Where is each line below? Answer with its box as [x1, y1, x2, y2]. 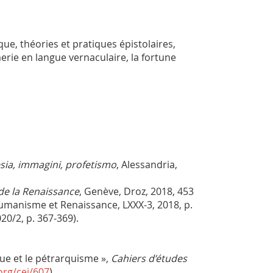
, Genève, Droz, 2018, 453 [79, 185, 194, 199]
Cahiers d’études [111, 252, 187, 266]
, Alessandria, [116, 158, 177, 172]
